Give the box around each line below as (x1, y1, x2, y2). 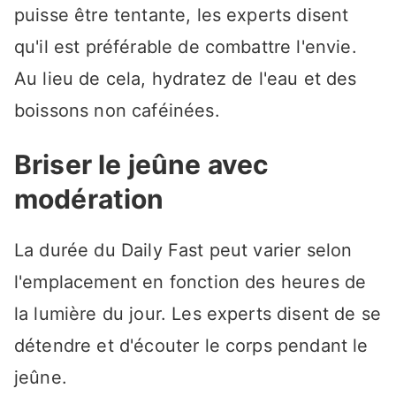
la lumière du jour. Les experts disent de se (14, 303, 382, 325)
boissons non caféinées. (14, 100, 220, 122)
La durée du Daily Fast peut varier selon (14, 240, 353, 262)
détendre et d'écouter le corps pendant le (14, 335, 369, 357)
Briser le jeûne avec (14, 148, 270, 181)
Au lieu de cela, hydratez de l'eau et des (14, 68, 357, 90)
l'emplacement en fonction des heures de (14, 271, 367, 293)
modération (14, 183, 164, 216)
